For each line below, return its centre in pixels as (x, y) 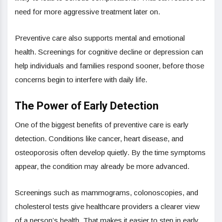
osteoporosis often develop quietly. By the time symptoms (110, 152)
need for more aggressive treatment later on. (87, 11)
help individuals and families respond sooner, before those (110, 65)
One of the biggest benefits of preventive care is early (102, 124)
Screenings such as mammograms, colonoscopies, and (107, 192)
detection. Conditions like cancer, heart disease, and (99, 138)
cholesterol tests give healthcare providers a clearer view (107, 206)
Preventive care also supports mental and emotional (100, 38)
